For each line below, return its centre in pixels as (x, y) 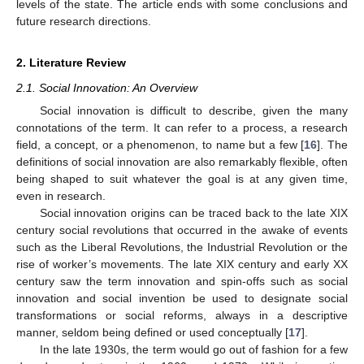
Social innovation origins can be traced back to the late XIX (193, 213)
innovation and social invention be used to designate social (182, 298)
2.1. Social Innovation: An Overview (107, 87)
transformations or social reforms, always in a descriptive (182, 315)
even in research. (61, 196)
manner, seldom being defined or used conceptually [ (152, 332)
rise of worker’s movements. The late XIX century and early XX (182, 264)
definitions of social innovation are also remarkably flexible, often (182, 162)
